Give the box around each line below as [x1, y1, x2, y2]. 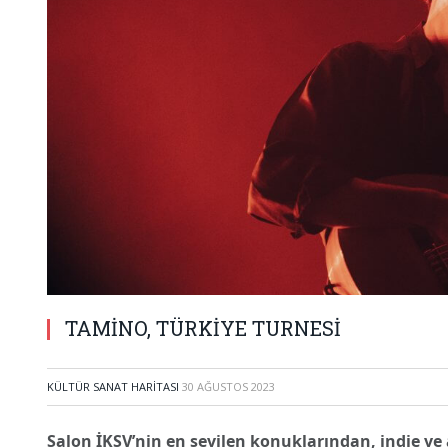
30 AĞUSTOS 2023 [182, 379, 275, 394]
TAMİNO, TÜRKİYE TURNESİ [65, 315, 341, 341]
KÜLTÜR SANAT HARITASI [47, 379, 179, 394]
